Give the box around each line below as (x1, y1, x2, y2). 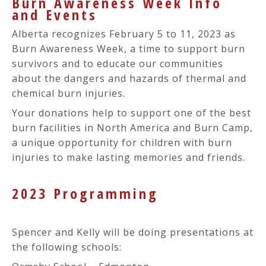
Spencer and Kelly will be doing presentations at (12, 226, 254, 239)
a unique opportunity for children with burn (12, 136, 232, 149)
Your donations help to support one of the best (12, 106, 251, 119)
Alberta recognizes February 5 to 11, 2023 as (12, 27, 236, 40)
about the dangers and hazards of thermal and (12, 72, 246, 85)
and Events (12, 5, 97, 24)
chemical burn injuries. (12, 87, 125, 100)
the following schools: (12, 240, 122, 254)
